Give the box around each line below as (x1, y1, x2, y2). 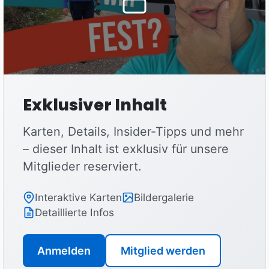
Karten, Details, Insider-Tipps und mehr (23, 124, 244, 139)
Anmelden (37, 244, 91, 257)
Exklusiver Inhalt (23, 94, 167, 116)
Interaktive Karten (35, 191, 122, 204)
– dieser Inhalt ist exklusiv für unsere (23, 142, 229, 156)
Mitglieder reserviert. (23, 159, 141, 174)
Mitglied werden (121, 244, 205, 257)
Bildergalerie (134, 191, 194, 204)
